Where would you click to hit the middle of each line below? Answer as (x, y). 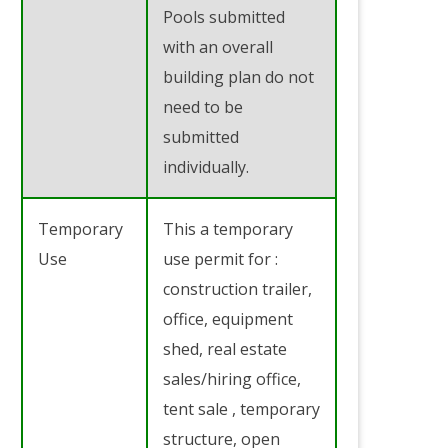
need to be (203, 106)
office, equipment (228, 318)
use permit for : (220, 258)
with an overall (218, 46)
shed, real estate (225, 348)
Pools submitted (224, 16)
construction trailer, (237, 288)
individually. (206, 166)
